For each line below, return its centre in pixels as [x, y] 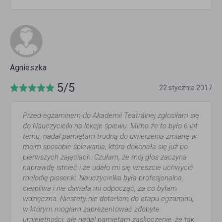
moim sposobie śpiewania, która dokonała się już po [105, 147]
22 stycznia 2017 [186, 88]
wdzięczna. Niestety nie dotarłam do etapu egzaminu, [108, 199]
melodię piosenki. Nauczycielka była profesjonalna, [103, 178]
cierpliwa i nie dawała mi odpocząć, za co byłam [100, 189]
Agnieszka [28, 68]
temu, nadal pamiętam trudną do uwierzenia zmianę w [110, 137]
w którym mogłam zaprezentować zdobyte [91, 209]
